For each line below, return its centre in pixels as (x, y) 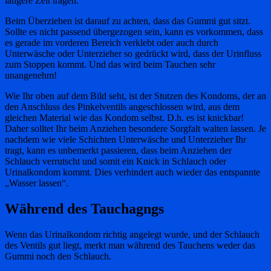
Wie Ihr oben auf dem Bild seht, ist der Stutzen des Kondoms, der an (135, 96)
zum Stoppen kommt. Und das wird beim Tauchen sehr (110, 65)
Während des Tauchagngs (84, 209)
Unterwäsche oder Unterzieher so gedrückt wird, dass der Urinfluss (133, 54)
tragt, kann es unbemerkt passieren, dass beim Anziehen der (118, 151)
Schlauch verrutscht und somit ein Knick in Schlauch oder (116, 162)
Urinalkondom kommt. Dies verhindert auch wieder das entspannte (132, 172)
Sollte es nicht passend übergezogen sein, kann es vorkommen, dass (134, 32)
